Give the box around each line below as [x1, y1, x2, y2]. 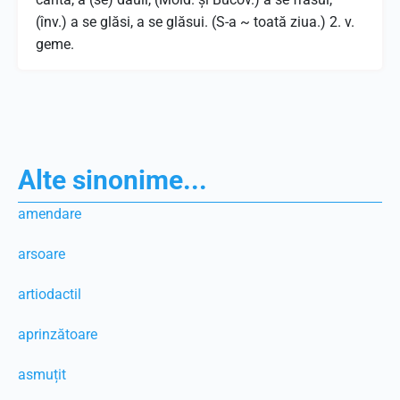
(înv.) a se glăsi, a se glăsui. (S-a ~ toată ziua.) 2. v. [36, 13, 354, 30]
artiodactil [18, 286, 81, 303]
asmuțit [18, 366, 66, 383]
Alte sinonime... [18, 164, 207, 196]
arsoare [18, 246, 65, 262]
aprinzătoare [18, 326, 97, 343]
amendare [18, 205, 81, 222]
